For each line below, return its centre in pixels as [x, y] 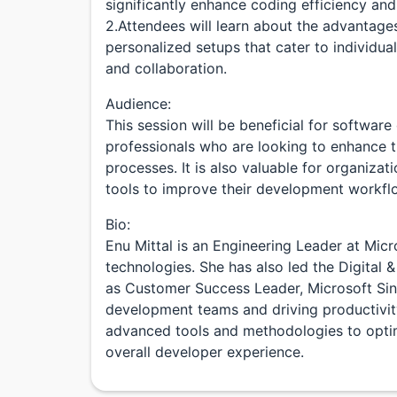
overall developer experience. [205, 352]
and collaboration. [166, 68]
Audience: [138, 104]
